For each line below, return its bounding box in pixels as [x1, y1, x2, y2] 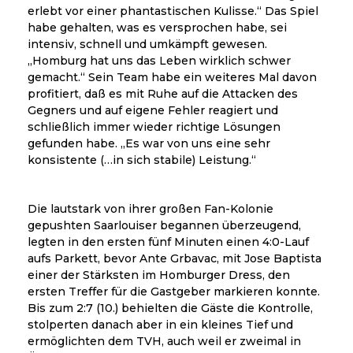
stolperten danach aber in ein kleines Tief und [28, 317, 293, 332]
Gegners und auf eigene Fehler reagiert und [28, 102, 278, 117]
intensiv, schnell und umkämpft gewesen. [28, 36, 267, 51]
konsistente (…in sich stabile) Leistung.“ [28, 152, 256, 167]
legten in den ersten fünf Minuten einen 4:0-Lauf [28, 234, 309, 249]
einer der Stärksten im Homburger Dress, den [28, 267, 290, 282]
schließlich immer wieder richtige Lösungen [28, 119, 281, 134]
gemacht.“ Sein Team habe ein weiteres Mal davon [28, 69, 317, 84]
